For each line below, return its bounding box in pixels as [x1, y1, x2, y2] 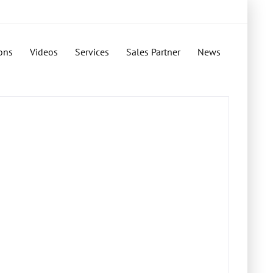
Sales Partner [126, 46, 180, 58]
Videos [30, 46, 58, 58]
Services [75, 46, 109, 58]
